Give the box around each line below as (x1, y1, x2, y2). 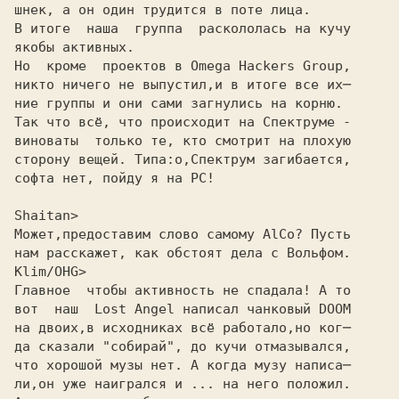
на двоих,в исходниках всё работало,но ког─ (14, 320, 351, 336)
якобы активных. (14, 39, 134, 55)
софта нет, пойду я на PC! (14, 170, 215, 186)
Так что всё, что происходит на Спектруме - (14, 114, 351, 130)
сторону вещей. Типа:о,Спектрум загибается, (14, 151, 351, 167)
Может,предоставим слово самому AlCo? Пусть (14, 226, 351, 242)
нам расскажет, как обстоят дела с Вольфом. (14, 245, 351, 261)
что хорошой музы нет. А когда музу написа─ (14, 357, 351, 373)
